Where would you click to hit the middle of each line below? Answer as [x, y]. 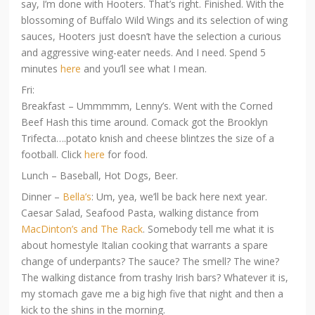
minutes [41, 68]
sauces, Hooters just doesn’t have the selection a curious [152, 36]
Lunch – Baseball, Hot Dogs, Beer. [100, 175]
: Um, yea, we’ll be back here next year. [180, 196]
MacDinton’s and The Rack [82, 229]
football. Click [53, 154]
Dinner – [42, 196]
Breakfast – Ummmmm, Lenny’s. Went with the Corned [147, 105]
